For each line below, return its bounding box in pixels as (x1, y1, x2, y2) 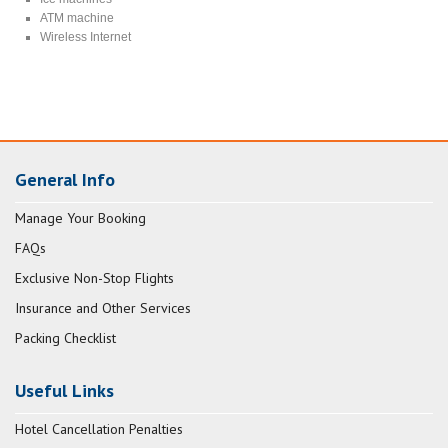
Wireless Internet (40, 29, 132, 44)
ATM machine (40, 10, 115, 25)
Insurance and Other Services (15, 299, 191, 318)
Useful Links (15, 379, 114, 403)
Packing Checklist (15, 329, 116, 348)
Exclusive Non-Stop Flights (15, 269, 174, 288)
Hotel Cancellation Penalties (15, 420, 183, 439)
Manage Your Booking (15, 209, 146, 228)
